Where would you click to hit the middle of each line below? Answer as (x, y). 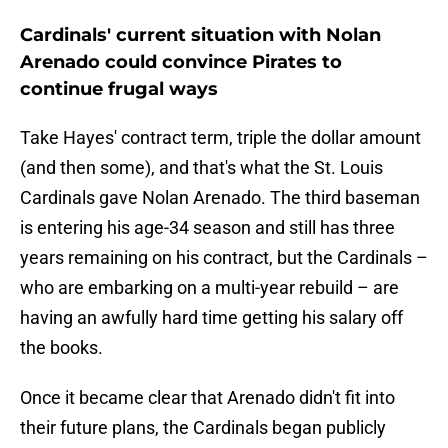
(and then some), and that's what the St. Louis (201, 168)
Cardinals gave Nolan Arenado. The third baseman (220, 198)
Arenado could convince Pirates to (181, 62)
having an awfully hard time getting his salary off (211, 318)
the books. (61, 348)
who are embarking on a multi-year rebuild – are (209, 288)
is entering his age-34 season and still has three (207, 228)
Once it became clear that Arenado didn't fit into (207, 398)
